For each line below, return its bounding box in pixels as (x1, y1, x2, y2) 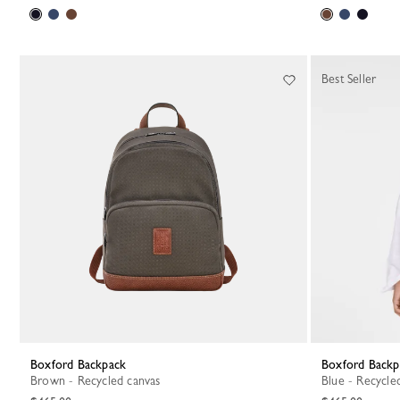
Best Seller (321, 71, 377, 86)
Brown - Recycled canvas (37, 373, 161, 387)
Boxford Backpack (37, 357, 127, 371)
